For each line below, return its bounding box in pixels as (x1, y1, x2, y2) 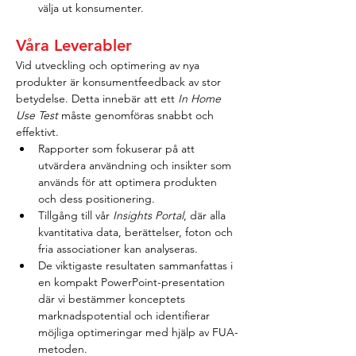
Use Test (16, 108, 58, 122)
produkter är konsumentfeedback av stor (16, 75, 224, 89)
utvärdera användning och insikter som (38, 158, 234, 172)
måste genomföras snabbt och (58, 108, 217, 122)
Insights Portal (113, 208, 184, 222)
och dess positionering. (38, 192, 155, 206)
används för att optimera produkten (38, 175, 220, 189)
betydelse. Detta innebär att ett (16, 91, 178, 106)
